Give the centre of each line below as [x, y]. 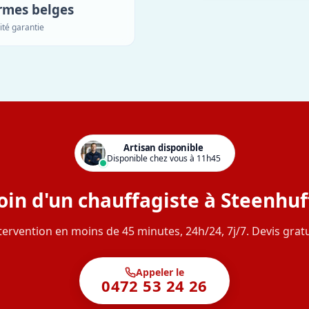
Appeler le [160, 272]
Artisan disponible [163, 148]
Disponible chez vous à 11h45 [163, 159]
